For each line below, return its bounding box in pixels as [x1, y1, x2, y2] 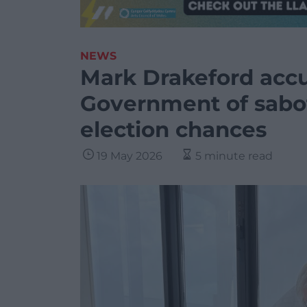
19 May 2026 [97, 149, 162, 162]
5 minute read [195, 149, 273, 162]
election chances [80, 116, 267, 143]
